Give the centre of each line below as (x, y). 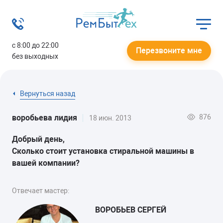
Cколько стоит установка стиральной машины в (103, 151)
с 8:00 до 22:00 (35, 45)
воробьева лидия (45, 118)
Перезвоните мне (169, 51)
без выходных (35, 56)
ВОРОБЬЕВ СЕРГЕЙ (131, 210)
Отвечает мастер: (41, 190)
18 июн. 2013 (110, 118)
